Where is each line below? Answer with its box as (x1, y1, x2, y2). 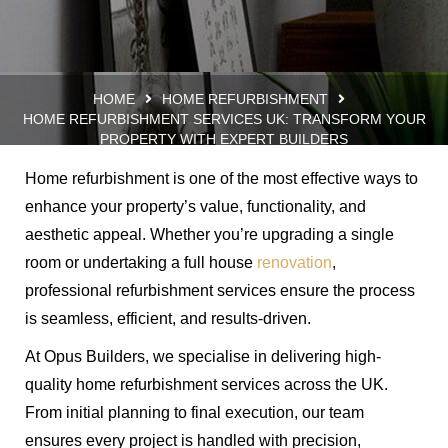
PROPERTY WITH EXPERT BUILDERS (100, 130, 348, 147)
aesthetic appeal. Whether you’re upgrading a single (25, 225, 394, 243)
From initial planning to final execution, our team (25, 403, 364, 421)
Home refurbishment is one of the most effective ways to (25, 169, 418, 187)
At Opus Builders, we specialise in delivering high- (25, 347, 381, 365)
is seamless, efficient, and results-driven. (25, 309, 311, 327)
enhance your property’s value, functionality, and (25, 197, 366, 215)
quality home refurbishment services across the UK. (25, 375, 388, 393)
